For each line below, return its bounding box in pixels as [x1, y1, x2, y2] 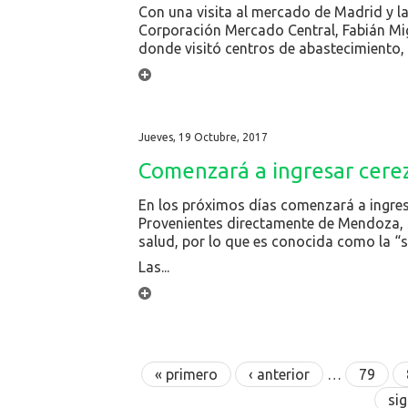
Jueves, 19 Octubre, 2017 [138, 130, 268, 143]
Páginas [138, 341, 215, 366]
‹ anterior [248, 365, 310, 382]
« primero [154, 365, 218, 382]
